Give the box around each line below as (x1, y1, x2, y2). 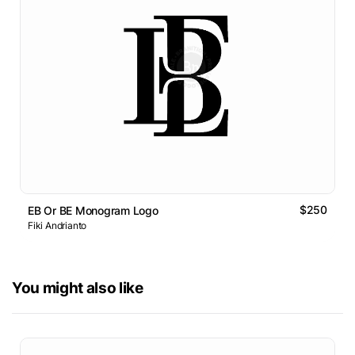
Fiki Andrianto (28, 219, 87, 232)
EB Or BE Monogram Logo (28, 204, 158, 218)
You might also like (12, 278, 143, 298)
